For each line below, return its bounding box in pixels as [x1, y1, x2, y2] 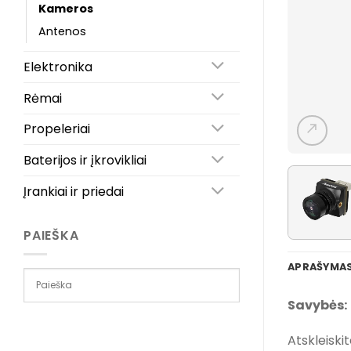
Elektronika [24, 57, 92, 76]
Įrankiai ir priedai [24, 183, 124, 201]
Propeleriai [24, 120, 90, 139]
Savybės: [288, 295, 347, 314]
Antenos [38, 23, 86, 39]
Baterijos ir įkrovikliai [24, 151, 147, 170]
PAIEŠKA [24, 226, 79, 244]
